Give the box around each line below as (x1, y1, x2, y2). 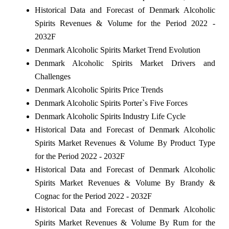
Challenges (34, 72, 71, 81)
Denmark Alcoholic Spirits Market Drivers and (34, 58, 215, 67)
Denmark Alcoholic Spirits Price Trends (34, 85, 163, 94)
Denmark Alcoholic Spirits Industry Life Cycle (34, 111, 186, 121)
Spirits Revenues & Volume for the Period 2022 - (34, 18, 215, 28)
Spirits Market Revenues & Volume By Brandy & (34, 178, 215, 187)
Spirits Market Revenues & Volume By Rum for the (34, 218, 215, 227)
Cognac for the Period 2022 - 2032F (34, 191, 152, 200)
